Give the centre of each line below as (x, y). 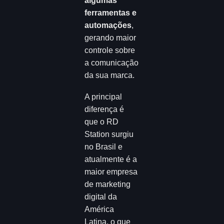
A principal (103, 96)
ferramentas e (111, 13)
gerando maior (110, 38)
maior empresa (111, 171)
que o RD (102, 121)
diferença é (104, 109)
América (99, 209)
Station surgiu (109, 134)
